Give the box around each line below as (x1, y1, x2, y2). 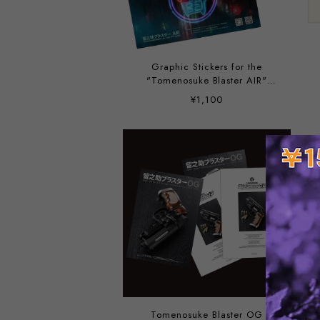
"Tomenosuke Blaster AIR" (146, 74, 268, 87)
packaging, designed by (149, 87, 264, 101)
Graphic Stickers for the (151, 60, 263, 74)
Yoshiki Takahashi (166, 101, 248, 114)
